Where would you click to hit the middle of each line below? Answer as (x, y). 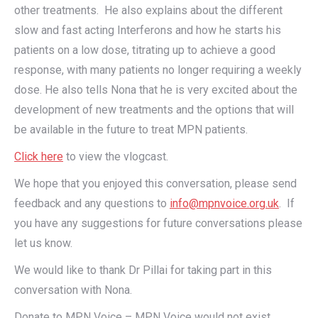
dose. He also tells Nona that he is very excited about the (156, 90)
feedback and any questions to (92, 204)
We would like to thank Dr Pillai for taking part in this (143, 270)
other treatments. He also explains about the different (148, 11)
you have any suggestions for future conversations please (158, 224)
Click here (39, 157)
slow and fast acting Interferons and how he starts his (148, 31)
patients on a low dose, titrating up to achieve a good (145, 50)
